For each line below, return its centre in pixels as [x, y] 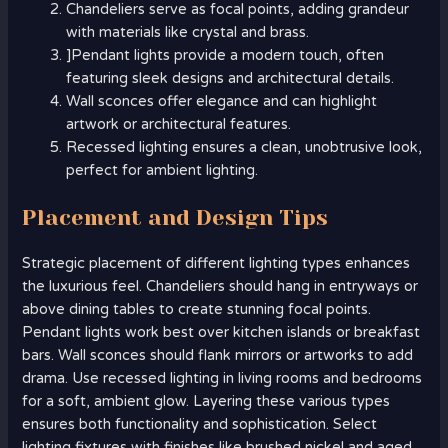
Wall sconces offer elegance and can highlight [222, 102]
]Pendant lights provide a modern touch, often [225, 56]
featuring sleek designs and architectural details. [230, 79]
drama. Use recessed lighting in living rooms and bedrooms [222, 379]
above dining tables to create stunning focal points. [197, 310]
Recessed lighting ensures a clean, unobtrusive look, [244, 148]
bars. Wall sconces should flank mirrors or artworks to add [218, 356]
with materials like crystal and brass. [188, 33]
